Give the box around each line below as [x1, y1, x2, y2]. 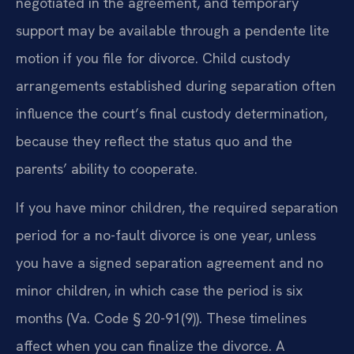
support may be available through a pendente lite [16, 21, 330, 40]
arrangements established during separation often [16, 77, 336, 96]
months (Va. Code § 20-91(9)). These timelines [16, 309, 307, 328]
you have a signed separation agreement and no [16, 254, 323, 273]
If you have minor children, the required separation [16, 198, 338, 217]
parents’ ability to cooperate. [16, 160, 198, 179]
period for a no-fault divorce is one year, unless [16, 226, 316, 245]
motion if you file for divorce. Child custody [16, 49, 290, 68]
